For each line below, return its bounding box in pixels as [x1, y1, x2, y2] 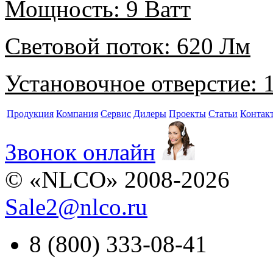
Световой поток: [5, 33, 171, 60]
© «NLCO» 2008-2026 [5, 166, 230, 193]
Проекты [169, 108, 206, 119]
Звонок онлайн [5, 139, 155, 166]
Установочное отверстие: [5, 70, 257, 97]
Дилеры [133, 108, 166, 119]
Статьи [208, 108, 238, 119]
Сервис [101, 108, 131, 119]
